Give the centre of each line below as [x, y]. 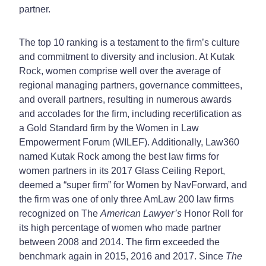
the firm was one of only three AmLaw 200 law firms [126, 199]
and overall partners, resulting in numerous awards [125, 99]
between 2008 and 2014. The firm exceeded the [119, 242]
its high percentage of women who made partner [120, 227]
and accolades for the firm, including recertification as [130, 113]
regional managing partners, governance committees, [131, 85]
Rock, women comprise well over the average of [120, 71]
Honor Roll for [212, 213]
